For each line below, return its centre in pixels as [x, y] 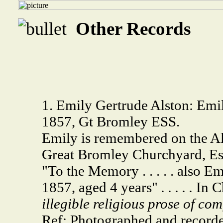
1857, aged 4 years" [100, 187]
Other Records [133, 28]
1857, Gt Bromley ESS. [111, 121]
